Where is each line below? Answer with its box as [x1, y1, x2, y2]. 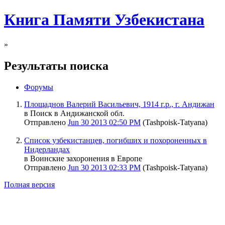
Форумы [24, 82, 53, 91]
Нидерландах [24, 145, 70, 154]
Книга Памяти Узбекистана [4, 11, 204, 29]
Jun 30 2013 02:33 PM [68, 163, 141, 172]
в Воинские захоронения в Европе [24, 154, 142, 163]
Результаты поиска [4, 59, 108, 72]
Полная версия [4, 180, 55, 189]
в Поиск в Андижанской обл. [24, 108, 125, 118]
